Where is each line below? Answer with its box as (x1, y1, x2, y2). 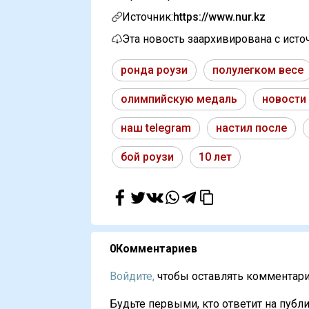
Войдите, (110, 270, 154, 283)
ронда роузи (121, 63, 188, 77)
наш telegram (121, 121, 191, 135)
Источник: (122, 10, 173, 24)
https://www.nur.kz (173, 10, 266, 24)
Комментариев (116, 242, 197, 256)
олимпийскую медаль (121, 92, 237, 106)
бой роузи (121, 150, 174, 164)
